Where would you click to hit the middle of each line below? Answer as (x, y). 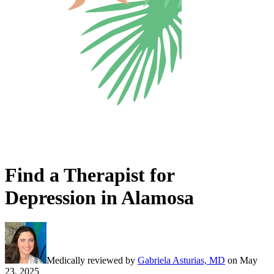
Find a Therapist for (90, 175)
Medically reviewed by (91, 261)
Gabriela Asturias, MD (181, 261)
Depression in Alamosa (99, 197)
